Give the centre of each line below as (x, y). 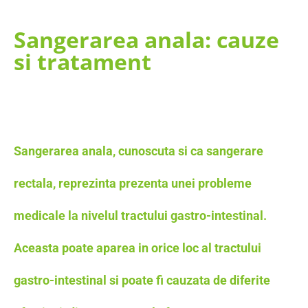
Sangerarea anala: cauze (146, 39)
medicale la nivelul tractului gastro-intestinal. (140, 215)
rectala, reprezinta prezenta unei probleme (133, 183)
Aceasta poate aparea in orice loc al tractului (137, 247)
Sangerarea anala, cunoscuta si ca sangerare (139, 151)
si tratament (82, 61)
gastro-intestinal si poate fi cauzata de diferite (142, 280)
